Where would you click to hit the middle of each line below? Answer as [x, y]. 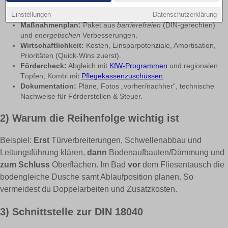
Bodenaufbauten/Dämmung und [166, 153]
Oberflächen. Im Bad [89, 165]
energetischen [58, 36]
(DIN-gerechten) [188, 25]
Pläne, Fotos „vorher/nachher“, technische [145, 87]
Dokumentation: [48, 87]
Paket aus [99, 25]
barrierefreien [139, 25]
